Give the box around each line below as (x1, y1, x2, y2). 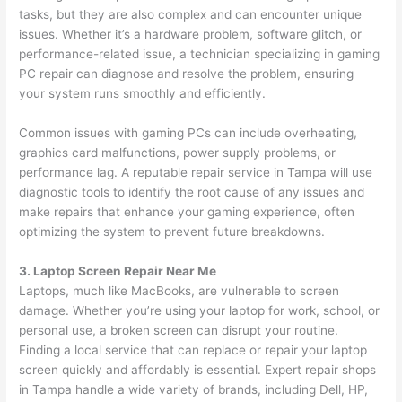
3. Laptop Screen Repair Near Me (19, 264, 217, 279)
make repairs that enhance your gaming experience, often (19, 205, 355, 220)
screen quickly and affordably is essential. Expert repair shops (19, 363, 377, 378)
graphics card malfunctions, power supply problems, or (19, 145, 336, 161)
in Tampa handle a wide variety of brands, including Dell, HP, (19, 382, 369, 398)
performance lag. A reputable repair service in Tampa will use (19, 165, 373, 180)
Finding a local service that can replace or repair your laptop (19, 343, 368, 358)
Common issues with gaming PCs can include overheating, (19, 126, 358, 141)
